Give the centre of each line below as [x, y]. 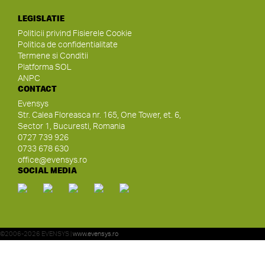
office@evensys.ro [52, 160]
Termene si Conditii [53, 56]
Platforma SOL [45, 67]
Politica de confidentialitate [68, 45]
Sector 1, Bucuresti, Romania [71, 127]
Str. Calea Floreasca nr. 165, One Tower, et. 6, [99, 115]
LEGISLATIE [41, 18]
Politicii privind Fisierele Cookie [75, 34]
